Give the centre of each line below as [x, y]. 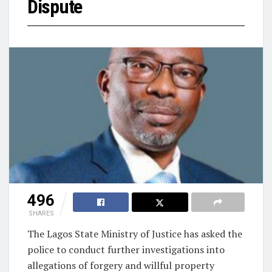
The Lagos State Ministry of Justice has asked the [135, 234]
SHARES [41, 214]
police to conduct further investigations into [126, 250]
